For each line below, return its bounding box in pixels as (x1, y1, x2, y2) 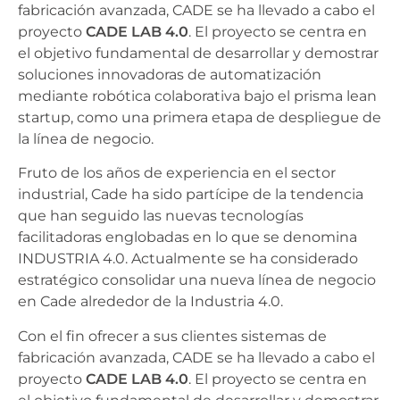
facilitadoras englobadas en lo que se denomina (18, 229, 357, 246)
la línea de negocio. (18, 129, 154, 147)
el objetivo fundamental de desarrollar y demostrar (18, 44, 379, 62)
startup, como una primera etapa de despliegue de (18, 108, 381, 126)
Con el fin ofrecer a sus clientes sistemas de (18, 327, 327, 345)
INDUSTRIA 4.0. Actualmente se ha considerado (18, 250, 358, 268)
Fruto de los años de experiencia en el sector (18, 164, 336, 182)
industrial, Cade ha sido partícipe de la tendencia (18, 186, 363, 204)
